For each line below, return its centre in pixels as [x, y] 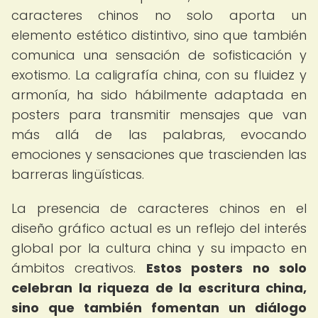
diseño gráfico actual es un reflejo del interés [159, 228]
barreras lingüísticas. [78, 174]
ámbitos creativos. [79, 268]
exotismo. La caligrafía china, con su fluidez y [159, 75]
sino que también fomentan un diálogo [159, 308]
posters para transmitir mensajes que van [159, 115]
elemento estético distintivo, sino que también [159, 35]
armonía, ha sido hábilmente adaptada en [159, 95]
